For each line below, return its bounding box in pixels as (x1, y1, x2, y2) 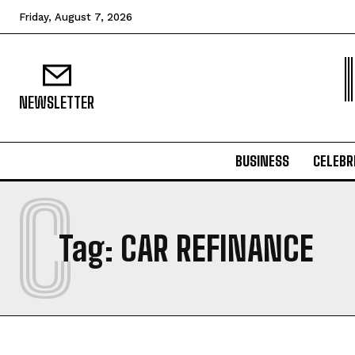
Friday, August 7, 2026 (19, 11, 132, 23)
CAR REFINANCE (120, 229, 314, 269)
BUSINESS (235, 152, 289, 170)
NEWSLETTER (19, 93, 94, 112)
